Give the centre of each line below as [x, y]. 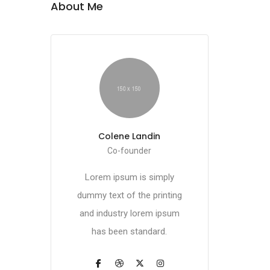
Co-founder [129, 151]
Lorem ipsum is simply [129, 177]
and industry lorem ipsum [129, 213]
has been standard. [129, 231]
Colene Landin [129, 136]
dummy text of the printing [129, 195]
